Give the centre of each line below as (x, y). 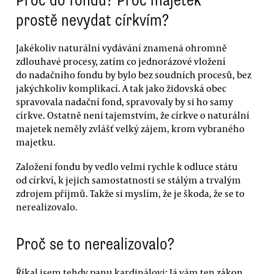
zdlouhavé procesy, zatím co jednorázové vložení (121, 61)
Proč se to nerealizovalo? (95, 244)
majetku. (36, 142)
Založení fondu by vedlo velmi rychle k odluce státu (127, 166)
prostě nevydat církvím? (92, 20)
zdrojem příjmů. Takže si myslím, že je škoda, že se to (130, 193)
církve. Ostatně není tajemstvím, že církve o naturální (133, 115)
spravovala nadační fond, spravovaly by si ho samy (124, 102)
